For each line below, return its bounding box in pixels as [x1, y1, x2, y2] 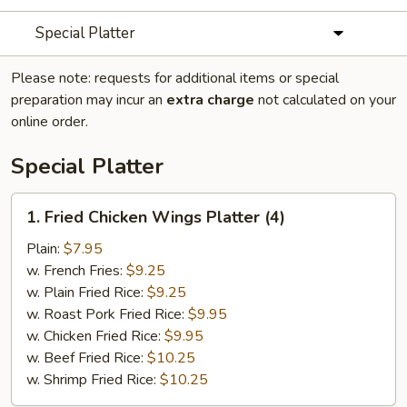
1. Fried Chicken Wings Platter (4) [26, 206, 285, 228]
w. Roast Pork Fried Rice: [26, 304, 188, 324]
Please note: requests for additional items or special [11, 68, 339, 88]
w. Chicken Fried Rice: [26, 326, 164, 346]
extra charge [166, 90, 254, 110]
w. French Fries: [26, 261, 126, 281]
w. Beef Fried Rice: [26, 348, 147, 368]
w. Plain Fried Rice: [26, 283, 147, 303]
